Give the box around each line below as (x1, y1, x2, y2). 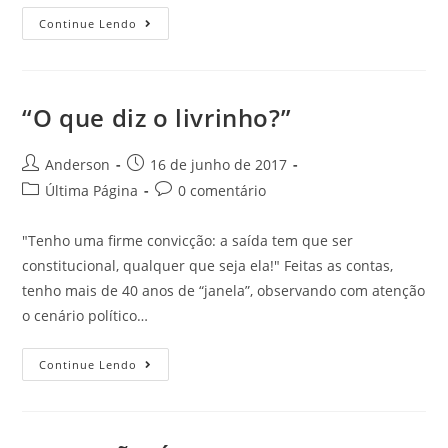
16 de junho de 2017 (150, 155, 288, 174)
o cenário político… (22, 306, 149, 325)
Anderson (45, 155, 111, 174)
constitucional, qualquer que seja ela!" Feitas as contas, (22, 256, 394, 275)
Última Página (45, 181, 139, 200)
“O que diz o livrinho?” (22, 101, 292, 134)
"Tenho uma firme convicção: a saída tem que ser (22, 231, 354, 250)
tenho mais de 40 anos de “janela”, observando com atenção (22, 281, 426, 300)
